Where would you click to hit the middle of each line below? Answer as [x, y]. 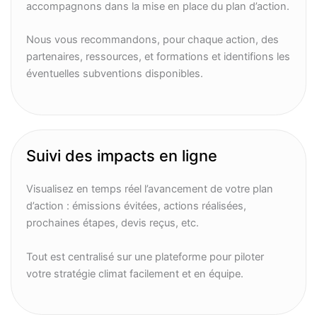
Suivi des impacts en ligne [122, 156]
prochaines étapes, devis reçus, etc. [113, 223]
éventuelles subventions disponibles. [115, 74]
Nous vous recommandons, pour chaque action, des [153, 40]
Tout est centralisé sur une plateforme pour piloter [145, 257]
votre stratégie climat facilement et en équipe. [135, 273]
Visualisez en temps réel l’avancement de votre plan [150, 189]
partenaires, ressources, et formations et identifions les [158, 57]
